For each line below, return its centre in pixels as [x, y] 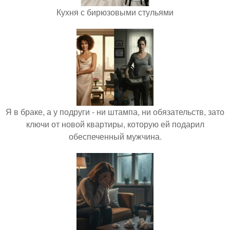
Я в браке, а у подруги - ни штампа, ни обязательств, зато [115, 111]
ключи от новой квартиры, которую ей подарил [115, 124]
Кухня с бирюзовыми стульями [115, 12]
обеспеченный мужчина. [115, 136]
